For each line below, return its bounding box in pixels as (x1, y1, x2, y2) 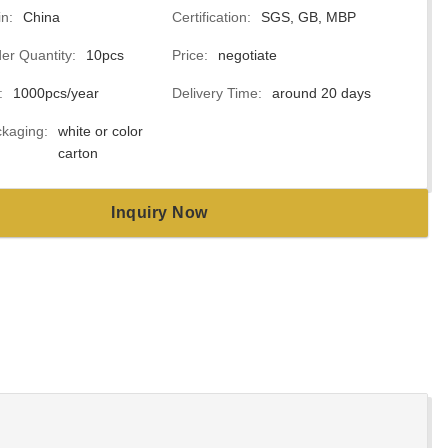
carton (58, 145, 98, 161)
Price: (171, 47, 208, 63)
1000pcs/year (13, 85, 99, 101)
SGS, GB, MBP (260, 9, 356, 25)
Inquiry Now (111, 204, 208, 221)
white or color (58, 123, 143, 139)
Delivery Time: (171, 85, 262, 101)
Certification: (171, 9, 251, 25)
